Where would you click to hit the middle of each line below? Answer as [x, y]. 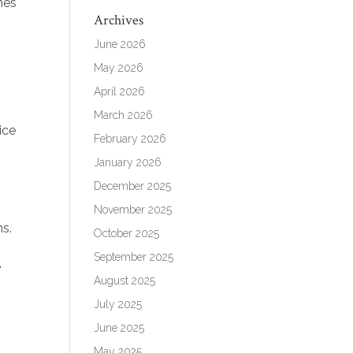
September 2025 [134, 256]
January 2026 [128, 162]
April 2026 [120, 91]
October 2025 [127, 233]
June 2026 [120, 44]
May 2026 [119, 67]
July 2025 [118, 304]
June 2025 [119, 327]
